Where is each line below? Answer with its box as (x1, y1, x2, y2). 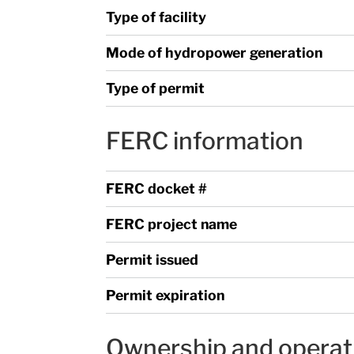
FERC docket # (106, 179, 208, 197)
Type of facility (106, 8, 207, 25)
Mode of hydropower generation (106, 43, 323, 61)
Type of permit (106, 79, 205, 96)
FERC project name (106, 215, 238, 232)
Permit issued (106, 250, 199, 268)
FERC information (106, 126, 304, 155)
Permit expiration (106, 286, 225, 303)
